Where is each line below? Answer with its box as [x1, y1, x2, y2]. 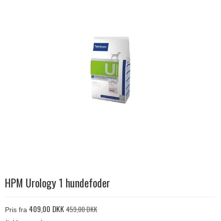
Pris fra [5, 206, 27, 214]
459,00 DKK [66, 204, 97, 215]
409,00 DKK [29, 203, 64, 215]
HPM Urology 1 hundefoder [5, 175, 110, 190]
